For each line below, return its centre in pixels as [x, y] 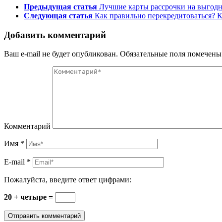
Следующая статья [58, 15]
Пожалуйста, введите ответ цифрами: [68, 180]
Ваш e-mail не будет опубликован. [61, 54]
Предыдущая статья [60, 6]
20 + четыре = [29, 197]
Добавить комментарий [55, 35]
